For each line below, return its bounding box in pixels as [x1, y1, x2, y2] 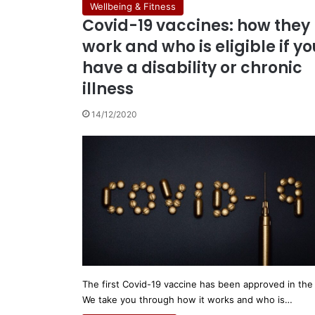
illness [82, 78, 134, 100]
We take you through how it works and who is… [82, 294, 292, 306]
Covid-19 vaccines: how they [82, 15, 310, 37]
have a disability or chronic [82, 57, 302, 79]
